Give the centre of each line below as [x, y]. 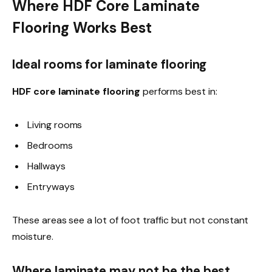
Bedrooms [50, 146]
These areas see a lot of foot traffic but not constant [131, 220]
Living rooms [55, 125]
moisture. [33, 237]
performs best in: [178, 91]
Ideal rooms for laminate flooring [110, 65]
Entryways [51, 187]
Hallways [46, 166]
